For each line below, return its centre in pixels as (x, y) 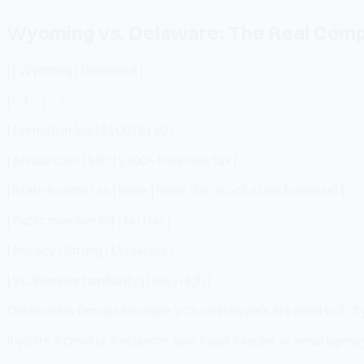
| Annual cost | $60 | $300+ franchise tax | (121, 160)
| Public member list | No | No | (88, 220)
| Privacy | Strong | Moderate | (90, 250)
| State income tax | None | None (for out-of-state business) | (175, 190)
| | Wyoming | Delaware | (75, 69)
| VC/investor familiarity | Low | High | (108, 280)
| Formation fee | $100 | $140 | (90, 130)
